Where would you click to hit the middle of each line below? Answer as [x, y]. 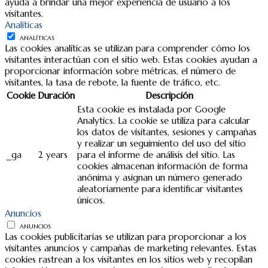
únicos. [91, 200]
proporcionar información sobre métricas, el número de [120, 71]
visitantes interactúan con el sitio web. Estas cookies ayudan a [131, 59]
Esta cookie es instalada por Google [151, 109]
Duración [56, 95]
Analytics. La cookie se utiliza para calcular [164, 120]
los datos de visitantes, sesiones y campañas [167, 132]
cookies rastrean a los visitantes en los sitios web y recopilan [129, 259]
